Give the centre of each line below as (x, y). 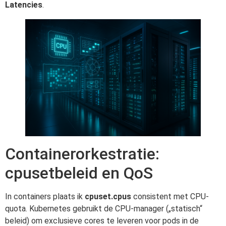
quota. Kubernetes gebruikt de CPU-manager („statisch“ (104, 209)
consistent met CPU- (170, 197)
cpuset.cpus (108, 197)
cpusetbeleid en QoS (79, 173)
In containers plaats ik (45, 197)
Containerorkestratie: (82, 154)
